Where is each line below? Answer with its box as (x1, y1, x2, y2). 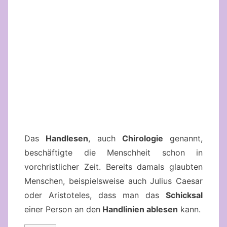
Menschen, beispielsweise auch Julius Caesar (24, 176, 203, 186)
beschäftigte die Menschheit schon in (24, 147, 203, 158)
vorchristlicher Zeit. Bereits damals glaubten (24, 162, 203, 172)
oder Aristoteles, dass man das (24, 190, 166, 201)
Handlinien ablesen (100, 204, 178, 215)
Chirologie (122, 133, 163, 144)
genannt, (163, 133, 203, 144)
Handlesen (46, 133, 89, 144)
